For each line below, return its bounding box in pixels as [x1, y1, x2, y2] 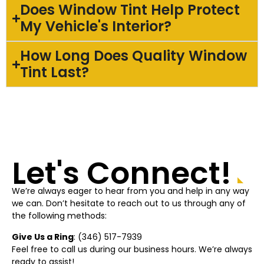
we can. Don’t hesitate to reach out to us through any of [12, 197, 246, 210]
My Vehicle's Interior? [20, 16, 172, 37]
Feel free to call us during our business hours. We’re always [12, 243, 252, 255]
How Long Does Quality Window [20, 46, 247, 66]
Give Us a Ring [12, 230, 74, 243]
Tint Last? [20, 62, 90, 82]
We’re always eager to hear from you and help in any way [12, 185, 249, 197]
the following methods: [12, 210, 107, 222]
